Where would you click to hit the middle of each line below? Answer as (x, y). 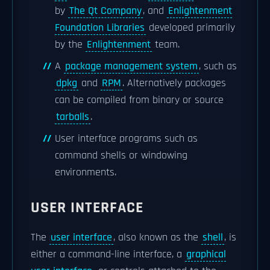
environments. (86, 172)
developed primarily (190, 28)
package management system (131, 66)
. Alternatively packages (174, 83)
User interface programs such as (126, 139)
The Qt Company (105, 11)
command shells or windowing (121, 155)
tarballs (73, 117)
